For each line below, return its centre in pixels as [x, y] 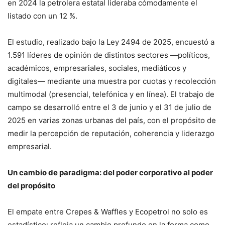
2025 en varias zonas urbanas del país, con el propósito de [112, 121]
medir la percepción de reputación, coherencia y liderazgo [111, 134]
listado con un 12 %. [42, 16]
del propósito [31, 186]
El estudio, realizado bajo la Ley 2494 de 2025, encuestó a [111, 42]
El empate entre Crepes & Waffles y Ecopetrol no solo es [108, 212]
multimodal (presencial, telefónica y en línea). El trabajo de [111, 94]
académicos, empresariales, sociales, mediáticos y [97, 68]
